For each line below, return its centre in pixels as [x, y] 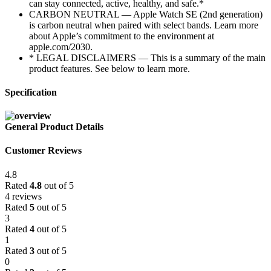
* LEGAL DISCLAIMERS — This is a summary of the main [147, 57]
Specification [31, 92]
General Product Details [54, 127]
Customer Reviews [43, 151]
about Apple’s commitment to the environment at [122, 36]
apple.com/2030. [61, 47]
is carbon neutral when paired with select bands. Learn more [144, 25]
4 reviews [23, 196]
